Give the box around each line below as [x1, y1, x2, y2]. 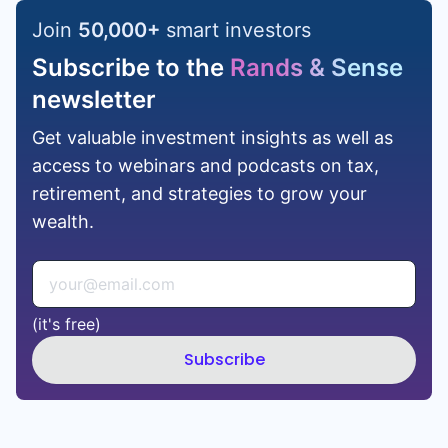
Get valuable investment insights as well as [32, 126, 393, 148]
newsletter [32, 84, 156, 114]
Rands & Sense [224, 52, 403, 82]
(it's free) [32, 313, 101, 334]
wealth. [32, 210, 94, 232]
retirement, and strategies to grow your [32, 182, 367, 204]
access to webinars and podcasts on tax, [32, 154, 379, 176]
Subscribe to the [32, 52, 224, 82]
